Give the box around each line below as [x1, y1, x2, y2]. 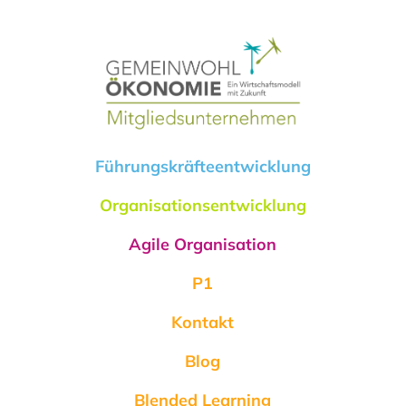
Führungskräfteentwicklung [94, 156, 311, 178]
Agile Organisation [129, 234, 277, 256]
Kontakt [171, 312, 235, 333]
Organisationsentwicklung [99, 195, 306, 217]
